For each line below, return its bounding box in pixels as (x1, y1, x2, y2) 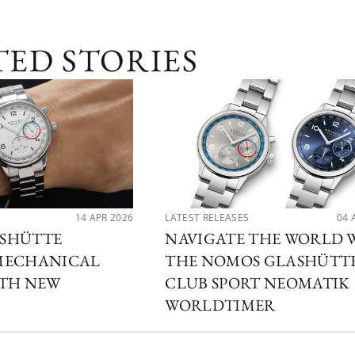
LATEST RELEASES (165, 211, 250, 225)
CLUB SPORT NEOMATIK (165, 273, 350, 294)
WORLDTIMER (165, 295, 276, 316)
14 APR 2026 (74, 211, 134, 225)
